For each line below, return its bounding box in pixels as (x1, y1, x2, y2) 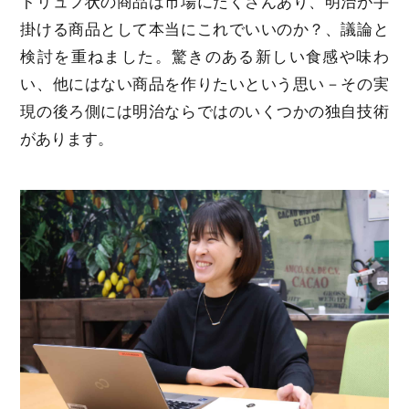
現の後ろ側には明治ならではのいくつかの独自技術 (20, 103, 389, 121)
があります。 (20, 131, 114, 149)
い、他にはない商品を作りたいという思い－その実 (20, 76, 389, 94)
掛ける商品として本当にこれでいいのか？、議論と (20, 21, 389, 39)
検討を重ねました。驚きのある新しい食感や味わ (20, 48, 389, 67)
